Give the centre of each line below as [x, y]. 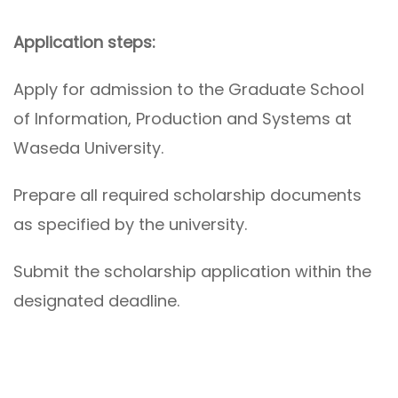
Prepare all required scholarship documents [187, 195]
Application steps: [84, 43]
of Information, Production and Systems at [183, 119]
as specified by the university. [130, 225]
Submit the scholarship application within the [192, 272]
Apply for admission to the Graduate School [189, 90]
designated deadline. [96, 301]
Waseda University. [88, 148]
